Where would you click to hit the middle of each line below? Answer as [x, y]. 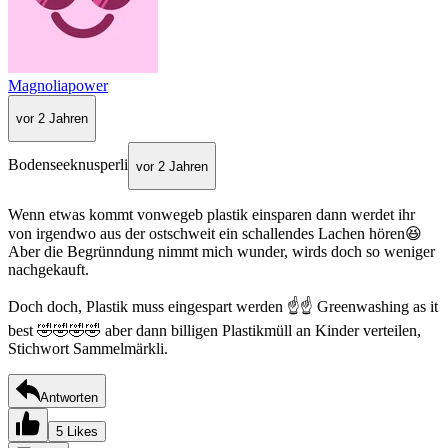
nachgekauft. [48, 269]
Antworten [69, 397]
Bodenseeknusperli [68, 165]
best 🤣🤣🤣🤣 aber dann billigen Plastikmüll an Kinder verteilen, [214, 330]
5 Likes [77, 431]
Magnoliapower [58, 85]
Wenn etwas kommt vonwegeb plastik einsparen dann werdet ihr [211, 214]
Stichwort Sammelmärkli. [88, 348]
